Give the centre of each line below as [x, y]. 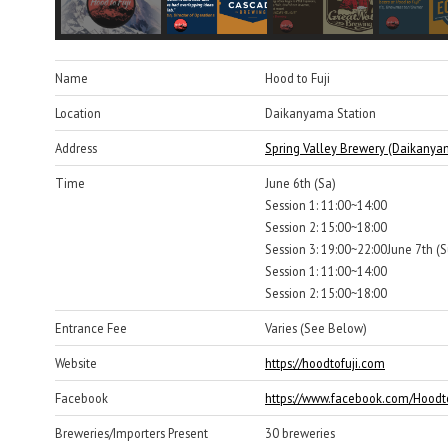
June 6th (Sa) [300, 182]
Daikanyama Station [320, 112]
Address [76, 147]
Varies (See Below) [316, 327]
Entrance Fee [91, 327]
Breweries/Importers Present [131, 432]
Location [78, 112]
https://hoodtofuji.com [325, 362]
